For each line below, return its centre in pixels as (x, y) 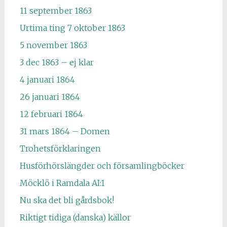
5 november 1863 (53, 45)
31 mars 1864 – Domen (65, 131)
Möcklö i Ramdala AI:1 (62, 183)
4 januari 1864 (47, 80)
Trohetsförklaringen (60, 148)
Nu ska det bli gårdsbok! (67, 200)
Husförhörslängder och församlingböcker (102, 166)
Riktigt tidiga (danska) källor (75, 217)
